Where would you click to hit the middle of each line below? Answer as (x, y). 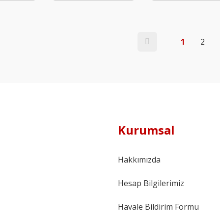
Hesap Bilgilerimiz (151, 183)
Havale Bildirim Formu (158, 207)
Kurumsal (146, 130)
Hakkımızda (139, 160)
